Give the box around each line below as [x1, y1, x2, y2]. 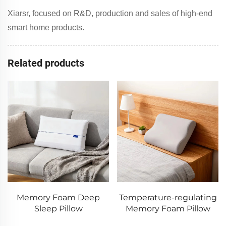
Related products [8, 56, 84, 69]
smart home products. [8, 23, 84, 32]
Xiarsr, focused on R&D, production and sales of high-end [8, 9, 212, 18]
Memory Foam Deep [12, 192, 96, 202]
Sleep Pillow [30, 203, 79, 213]
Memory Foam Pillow [121, 203, 206, 213]
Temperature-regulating [115, 192, 213, 202]
